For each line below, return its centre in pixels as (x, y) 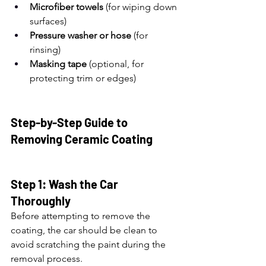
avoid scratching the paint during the (89, 244)
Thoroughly (41, 201)
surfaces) (48, 21)
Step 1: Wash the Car (66, 184)
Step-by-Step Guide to (70, 122)
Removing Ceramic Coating (82, 139)
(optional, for (116, 64)
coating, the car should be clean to (85, 230)
